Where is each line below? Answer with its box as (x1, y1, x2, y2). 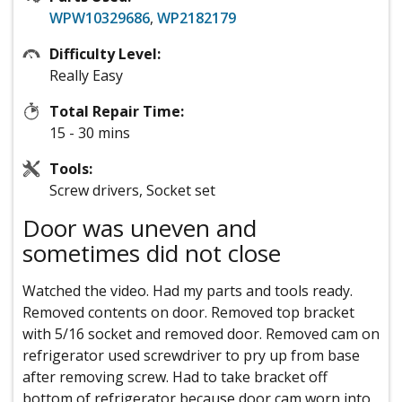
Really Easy (49, 66, 123, 86)
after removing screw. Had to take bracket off (22, 367, 328, 388)
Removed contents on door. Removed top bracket (22, 302, 354, 323)
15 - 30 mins (49, 123, 130, 144)
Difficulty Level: (49, 44, 161, 65)
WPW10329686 (49, 8, 150, 29)
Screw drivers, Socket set (49, 180, 215, 201)
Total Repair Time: (49, 101, 184, 122)
